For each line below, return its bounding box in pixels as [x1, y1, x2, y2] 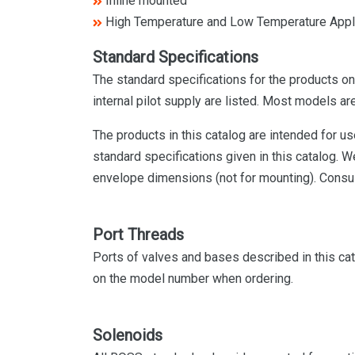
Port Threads [93, 225, 184, 244]
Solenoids [93, 326, 162, 345]
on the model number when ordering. [93, 271, 293, 286]
